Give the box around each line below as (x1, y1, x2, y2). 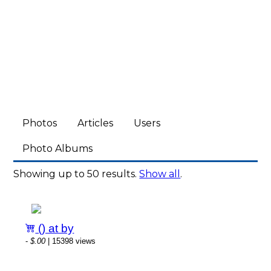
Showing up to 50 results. (13, 168, 140, 180)
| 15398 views (45, 237, 96, 246)
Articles (77, 117, 114, 129)
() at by (35, 222, 74, 235)
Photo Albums (22, 143, 93, 154)
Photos (22, 117, 57, 129)
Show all (139, 168, 181, 180)
